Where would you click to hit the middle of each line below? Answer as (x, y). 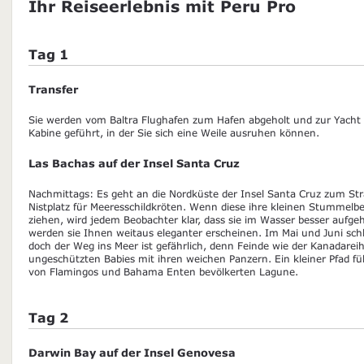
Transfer (53, 89)
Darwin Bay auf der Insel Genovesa (132, 352)
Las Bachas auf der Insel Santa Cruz (134, 163)
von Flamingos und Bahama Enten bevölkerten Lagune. (163, 271)
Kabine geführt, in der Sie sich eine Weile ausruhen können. (174, 132)
